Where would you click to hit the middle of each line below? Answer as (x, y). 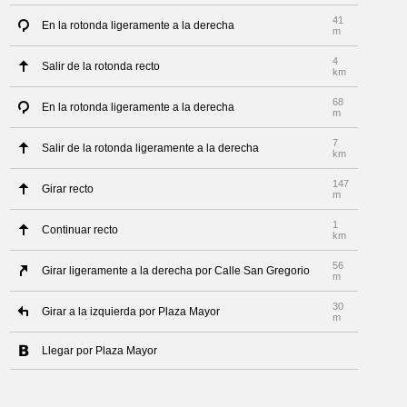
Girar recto (68, 189)
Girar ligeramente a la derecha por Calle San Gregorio (176, 271)
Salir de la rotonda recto (101, 66)
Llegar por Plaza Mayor (100, 351)
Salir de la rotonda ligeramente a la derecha (151, 148)
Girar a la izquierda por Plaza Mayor (131, 312)
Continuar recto (80, 230)
